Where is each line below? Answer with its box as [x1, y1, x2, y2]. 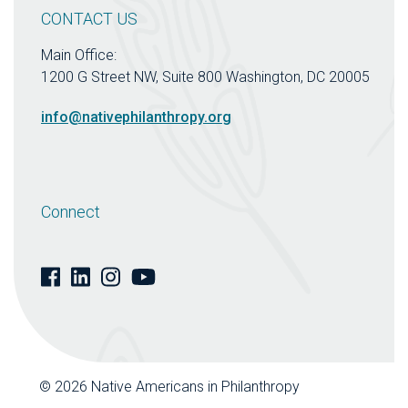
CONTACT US [41, 9, 138, 29]
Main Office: [41, 46, 117, 65]
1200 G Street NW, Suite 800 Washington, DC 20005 [41, 68, 370, 87]
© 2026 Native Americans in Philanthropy [39, 378, 303, 396]
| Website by [303, 378, 381, 396]
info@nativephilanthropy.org [41, 108, 231, 127]
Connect [41, 202, 100, 222]
